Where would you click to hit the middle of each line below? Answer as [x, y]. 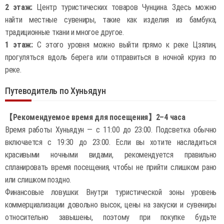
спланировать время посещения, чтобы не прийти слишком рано [111, 167]
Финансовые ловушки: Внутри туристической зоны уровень [111, 192]
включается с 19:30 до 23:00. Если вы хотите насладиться [111, 142]
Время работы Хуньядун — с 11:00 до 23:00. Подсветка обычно [111, 130]
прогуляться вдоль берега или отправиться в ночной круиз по [111, 57]
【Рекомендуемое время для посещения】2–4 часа [95, 117]
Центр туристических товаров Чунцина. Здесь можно [124, 7]
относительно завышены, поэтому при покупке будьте [111, 217]
